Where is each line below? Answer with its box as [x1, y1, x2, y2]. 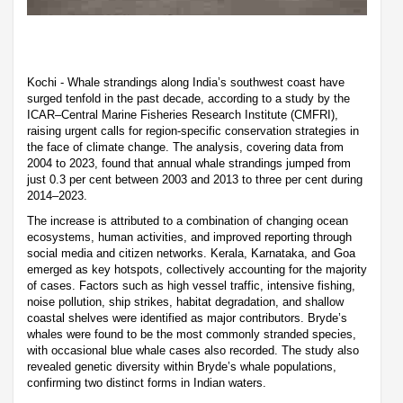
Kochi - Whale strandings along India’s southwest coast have [27, 76, 345, 90]
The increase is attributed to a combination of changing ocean [27, 214, 348, 228]
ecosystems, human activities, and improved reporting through [27, 230, 352, 245]
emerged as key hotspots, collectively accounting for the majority [27, 263, 367, 277]
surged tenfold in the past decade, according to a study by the [27, 92, 350, 106]
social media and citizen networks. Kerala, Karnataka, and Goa [27, 246, 355, 261]
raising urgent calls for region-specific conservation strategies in [27, 124, 359, 139]
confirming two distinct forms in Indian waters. [27, 376, 266, 390]
